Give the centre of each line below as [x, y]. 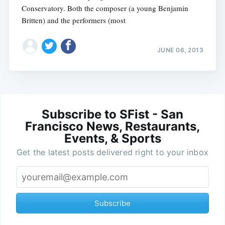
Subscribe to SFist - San [113, 114]
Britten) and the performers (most [73, 20]
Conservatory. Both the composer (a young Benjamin [105, 8]
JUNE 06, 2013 [180, 50]
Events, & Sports [113, 138]
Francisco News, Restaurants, [113, 126]
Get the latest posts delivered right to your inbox [113, 152]
